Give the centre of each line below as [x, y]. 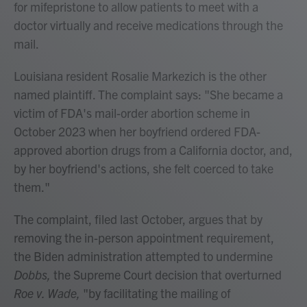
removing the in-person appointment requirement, [144, 237]
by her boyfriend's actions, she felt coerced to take [144, 168]
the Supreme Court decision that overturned [168, 274]
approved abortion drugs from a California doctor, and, [153, 150]
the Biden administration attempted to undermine [143, 256]
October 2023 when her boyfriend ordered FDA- [137, 131]
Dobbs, [34, 274]
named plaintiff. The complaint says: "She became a [148, 94]
